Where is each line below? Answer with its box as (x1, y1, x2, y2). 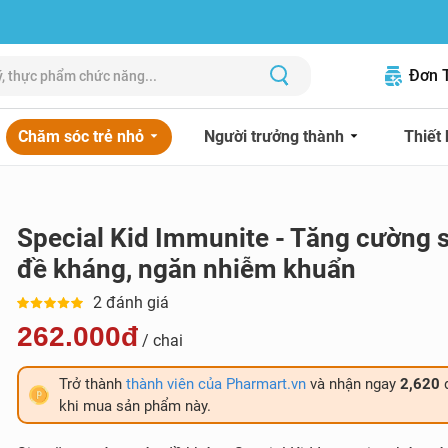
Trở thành (58, 375, 126, 393)
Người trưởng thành (204, 127, 348, 146)
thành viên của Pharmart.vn (125, 375, 306, 393)
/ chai (137, 331, 183, 350)
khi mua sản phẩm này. (58, 397, 211, 415)
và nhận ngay (305, 375, 400, 393)
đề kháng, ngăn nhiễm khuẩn (16, 254, 356, 284)
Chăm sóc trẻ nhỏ (18, 127, 148, 146)
